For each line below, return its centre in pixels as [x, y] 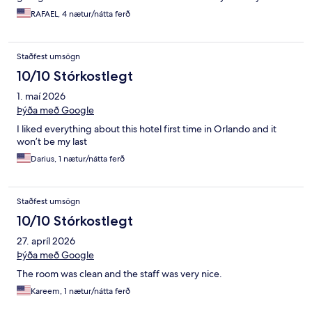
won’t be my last [52, 142]
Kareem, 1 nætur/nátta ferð [80, 291]
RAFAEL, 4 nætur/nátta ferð [80, 14]
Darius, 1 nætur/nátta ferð [78, 159]
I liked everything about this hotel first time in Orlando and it [147, 129]
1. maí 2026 [41, 96]
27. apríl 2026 [46, 241]
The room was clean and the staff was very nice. [119, 274]
